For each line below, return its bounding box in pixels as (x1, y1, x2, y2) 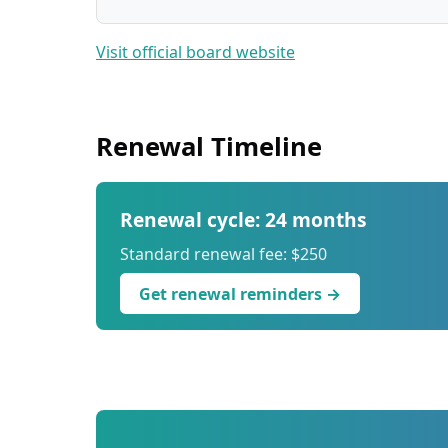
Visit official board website (96, 40, 295, 63)
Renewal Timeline (96, 128, 322, 164)
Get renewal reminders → (139, 282, 342, 305)
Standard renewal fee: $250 (120, 242, 327, 265)
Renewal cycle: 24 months (120, 205, 367, 233)
